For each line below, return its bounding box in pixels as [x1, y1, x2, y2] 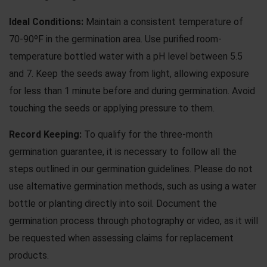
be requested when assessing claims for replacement [9, 232, 234, 244]
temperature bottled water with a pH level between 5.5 [9, 50, 243, 62]
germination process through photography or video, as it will [9, 215, 258, 226]
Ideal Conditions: [9, 15, 83, 27]
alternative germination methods [26, 180, 163, 192]
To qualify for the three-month [82, 128, 213, 140]
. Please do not [190, 163, 253, 175]
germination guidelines [97, 163, 190, 175]
